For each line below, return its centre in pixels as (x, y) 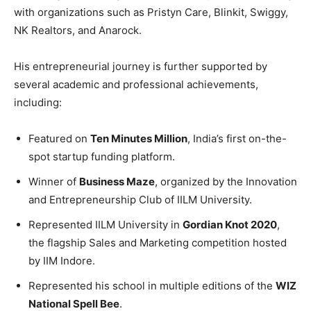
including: (38, 103)
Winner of (54, 182)
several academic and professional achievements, (136, 85)
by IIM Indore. (62, 261)
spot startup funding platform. (102, 157)
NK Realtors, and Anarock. (78, 31)
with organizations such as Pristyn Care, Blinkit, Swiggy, (151, 12)
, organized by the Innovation (226, 182)
